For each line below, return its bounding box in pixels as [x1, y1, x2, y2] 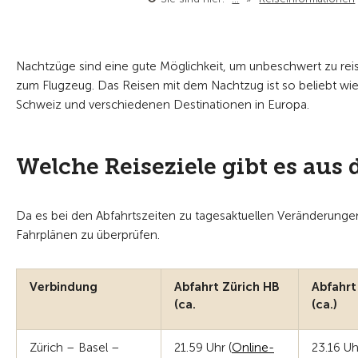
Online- [232, 340, 274, 355]
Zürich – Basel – [30, 340, 120, 355]
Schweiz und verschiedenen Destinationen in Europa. [16, 97, 309, 112]
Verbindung [30, 280, 97, 294]
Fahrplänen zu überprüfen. [16, 228, 160, 242]
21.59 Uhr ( [174, 340, 232, 355]
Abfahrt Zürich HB [174, 280, 280, 294]
